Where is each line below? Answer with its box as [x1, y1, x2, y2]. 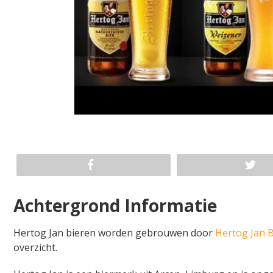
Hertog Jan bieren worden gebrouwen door [13, 225, 215, 239]
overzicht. [13, 240, 57, 254]
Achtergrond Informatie [13, 193, 217, 217]
